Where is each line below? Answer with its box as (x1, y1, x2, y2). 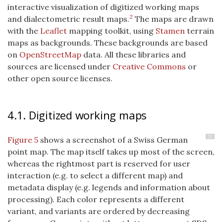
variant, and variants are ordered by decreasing (7, 206, 190, 216)
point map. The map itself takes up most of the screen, (7, 146, 215, 157)
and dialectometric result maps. (7, 13, 129, 24)
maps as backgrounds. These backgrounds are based (7, 37, 208, 48)
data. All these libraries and (81, 49, 186, 59)
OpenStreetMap (19, 49, 81, 59)
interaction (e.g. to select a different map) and (7, 170, 183, 180)
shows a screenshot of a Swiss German (38, 134, 188, 145)
